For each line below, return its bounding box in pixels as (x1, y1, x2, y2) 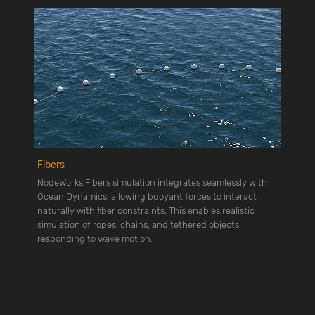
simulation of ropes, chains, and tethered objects (37, 219, 239, 230)
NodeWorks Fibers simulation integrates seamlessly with (37, 176, 267, 188)
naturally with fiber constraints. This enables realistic (37, 205, 255, 216)
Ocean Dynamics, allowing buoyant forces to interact (37, 191, 257, 202)
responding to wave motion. (37, 233, 153, 244)
